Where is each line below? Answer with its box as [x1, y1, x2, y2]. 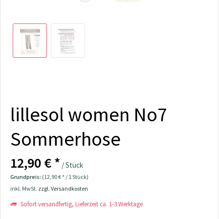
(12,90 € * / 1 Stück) [42, 173, 88, 180]
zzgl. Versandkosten [38, 185, 88, 192]
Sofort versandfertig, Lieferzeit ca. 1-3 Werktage [19, 200, 143, 208]
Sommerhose [10, 127, 121, 151]
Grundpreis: [10, 173, 42, 180]
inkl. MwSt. [10, 185, 38, 192]
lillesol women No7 [10, 102, 167, 127]
